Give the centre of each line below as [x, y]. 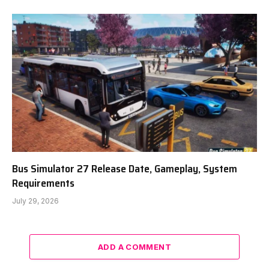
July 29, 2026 [35, 201]
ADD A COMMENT [134, 246]
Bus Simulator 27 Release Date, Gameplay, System [125, 168]
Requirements [43, 183]
